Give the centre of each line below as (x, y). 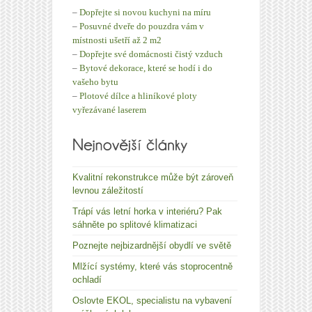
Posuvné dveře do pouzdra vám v (142, 26)
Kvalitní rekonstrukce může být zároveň (153, 177)
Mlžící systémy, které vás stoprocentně (153, 266)
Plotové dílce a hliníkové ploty (138, 95)
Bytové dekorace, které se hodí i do (146, 68)
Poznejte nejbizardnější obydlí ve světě (152, 245)
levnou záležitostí (108, 190)
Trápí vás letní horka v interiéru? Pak (147, 211)
